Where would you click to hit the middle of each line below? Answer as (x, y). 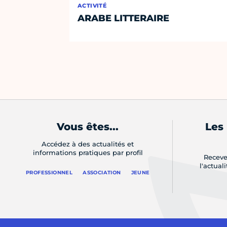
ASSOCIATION (102, 173)
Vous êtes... (88, 127)
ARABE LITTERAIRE (124, 18)
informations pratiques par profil (88, 153)
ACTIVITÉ (92, 6)
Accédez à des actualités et (88, 144)
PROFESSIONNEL (49, 173)
